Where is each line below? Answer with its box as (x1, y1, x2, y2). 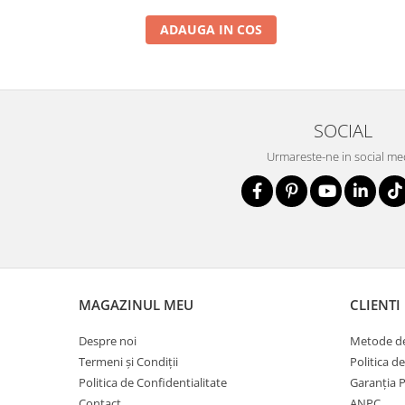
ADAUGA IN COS (160, 20, 262, 38)
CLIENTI (350, 295, 400, 314)
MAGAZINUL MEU (79, 295, 193, 314)
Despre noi (79, 332, 137, 349)
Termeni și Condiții (79, 353, 178, 370)
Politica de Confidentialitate (79, 373, 227, 391)
